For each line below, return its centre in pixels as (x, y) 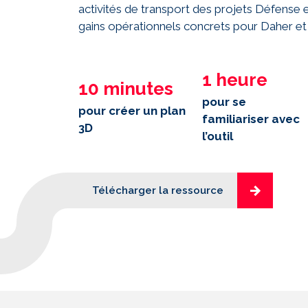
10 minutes (126, 88)
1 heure (234, 80)
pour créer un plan (132, 110)
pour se (224, 102)
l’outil (217, 136)
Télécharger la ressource (158, 190)
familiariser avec (251, 119)
